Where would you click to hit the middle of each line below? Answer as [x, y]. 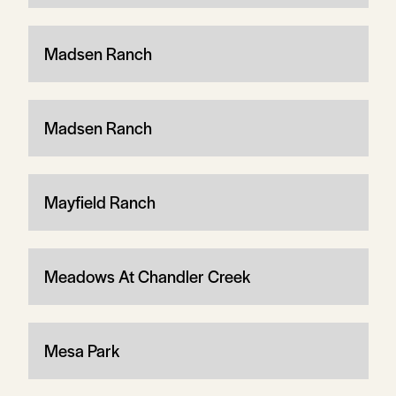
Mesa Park [81, 350]
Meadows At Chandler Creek [147, 276]
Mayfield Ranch [99, 202]
